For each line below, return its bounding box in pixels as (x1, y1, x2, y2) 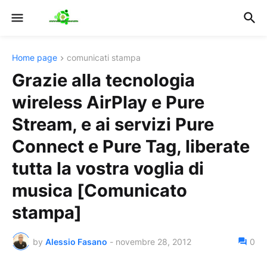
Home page (12, 52, 57, 63)
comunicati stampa (67, 52, 141, 63)
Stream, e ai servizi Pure (12, 114, 214, 135)
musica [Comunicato (12, 180, 187, 201)
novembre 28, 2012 (116, 236, 191, 247)
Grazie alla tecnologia (12, 70, 195, 91)
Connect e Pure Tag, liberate (12, 136, 250, 157)
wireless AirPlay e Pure (12, 92, 204, 113)
